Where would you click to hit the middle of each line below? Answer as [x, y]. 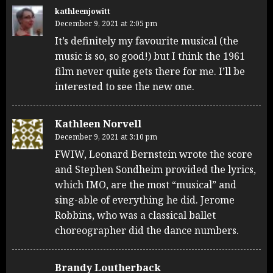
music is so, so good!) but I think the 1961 [150, 56]
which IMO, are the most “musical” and [146, 184]
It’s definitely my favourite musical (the [147, 41]
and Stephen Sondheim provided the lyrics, [155, 169]
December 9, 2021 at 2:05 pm [106, 23]
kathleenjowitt [83, 11]
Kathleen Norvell [98, 123]
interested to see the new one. [125, 86]
